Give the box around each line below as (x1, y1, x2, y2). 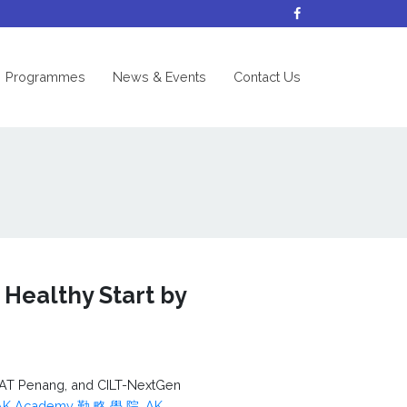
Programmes (5, 69, 85, 85)
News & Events (113, 69, 206, 85)
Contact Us (233, 69, 301, 85)
